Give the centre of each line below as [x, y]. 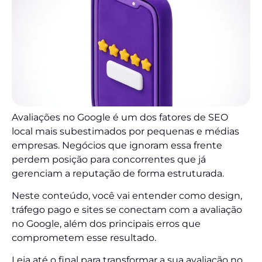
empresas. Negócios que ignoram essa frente [117, 145]
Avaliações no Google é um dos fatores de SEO [120, 117]
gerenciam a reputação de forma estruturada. [118, 173]
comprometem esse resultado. [84, 238]
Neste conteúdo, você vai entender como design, [127, 196]
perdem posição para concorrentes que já [109, 159]
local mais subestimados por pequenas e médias [125, 131]
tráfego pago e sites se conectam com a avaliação [127, 210]
